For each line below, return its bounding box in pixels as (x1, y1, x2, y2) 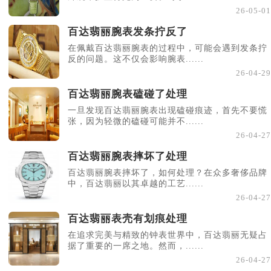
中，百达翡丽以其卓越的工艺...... (68, 179, 204, 189)
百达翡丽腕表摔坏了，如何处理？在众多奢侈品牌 (68, 168, 267, 178)
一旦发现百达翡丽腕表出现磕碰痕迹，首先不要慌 (68, 106, 267, 116)
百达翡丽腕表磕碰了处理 (68, 88, 188, 100)
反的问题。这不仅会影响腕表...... (68, 54, 204, 64)
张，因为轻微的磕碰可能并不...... (68, 117, 204, 126)
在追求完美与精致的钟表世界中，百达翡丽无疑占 (68, 230, 267, 240)
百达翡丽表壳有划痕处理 (68, 212, 188, 224)
